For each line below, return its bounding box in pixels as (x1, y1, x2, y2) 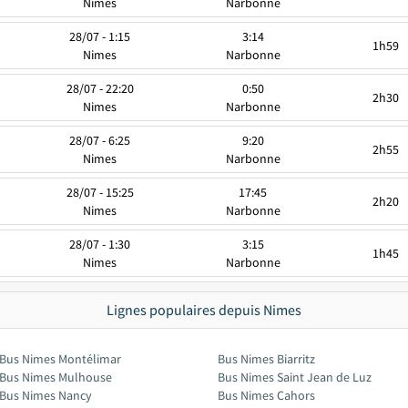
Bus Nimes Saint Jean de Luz (218, 369, 372, 385)
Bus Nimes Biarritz (218, 351, 315, 367)
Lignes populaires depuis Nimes (107, 301, 301, 319)
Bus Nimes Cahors (218, 387, 315, 403)
